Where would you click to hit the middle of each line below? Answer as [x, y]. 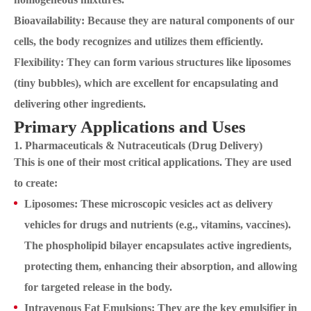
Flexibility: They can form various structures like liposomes [152, 62]
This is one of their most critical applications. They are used [153, 162]
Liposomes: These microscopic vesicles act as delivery [149, 204]
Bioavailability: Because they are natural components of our [154, 21]
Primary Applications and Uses [130, 127]
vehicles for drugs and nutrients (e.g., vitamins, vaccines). [158, 225]
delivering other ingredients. [80, 104]
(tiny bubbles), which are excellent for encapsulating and [146, 83]
